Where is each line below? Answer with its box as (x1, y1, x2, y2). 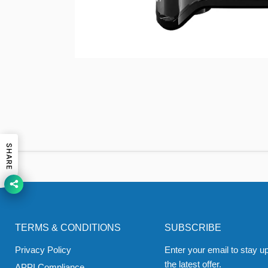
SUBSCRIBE (164, 222, 221, 233)
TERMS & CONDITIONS (15, 222, 121, 233)
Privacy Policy (15, 244, 71, 255)
